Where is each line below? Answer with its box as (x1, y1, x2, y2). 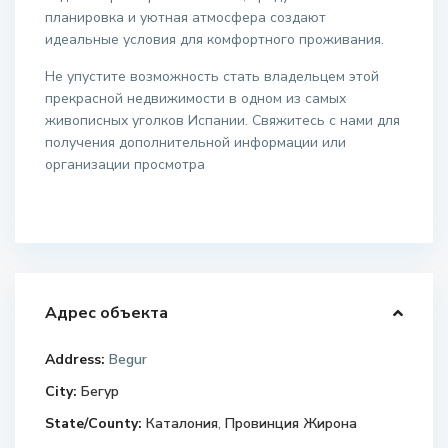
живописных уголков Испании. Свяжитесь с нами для (45, 111, 401, 131)
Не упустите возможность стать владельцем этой (45, 67, 380, 87)
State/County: (45, 414, 143, 434)
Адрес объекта (45, 302, 169, 325)
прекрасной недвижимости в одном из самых (45, 89, 347, 109)
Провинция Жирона (225, 414, 358, 434)
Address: (45, 350, 106, 370)
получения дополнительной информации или (45, 133, 347, 153)
